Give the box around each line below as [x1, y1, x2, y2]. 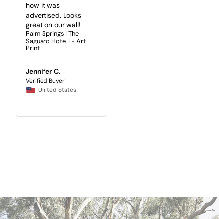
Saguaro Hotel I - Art [26, 37, 86, 45]
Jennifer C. [26, 67, 60, 76]
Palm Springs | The [26, 29, 79, 38]
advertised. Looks [26, 11, 81, 20]
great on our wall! [26, 21, 81, 30]
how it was [26, 1, 60, 10]
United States [38, 86, 76, 94]
